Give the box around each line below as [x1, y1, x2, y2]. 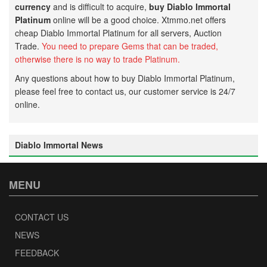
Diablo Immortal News [15, 139, 103, 151]
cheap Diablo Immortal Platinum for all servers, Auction [15, 27, 222, 39]
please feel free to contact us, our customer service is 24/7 [15, 85, 235, 97]
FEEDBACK [15, 247, 59, 259]
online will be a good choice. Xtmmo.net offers [51, 14, 226, 26]
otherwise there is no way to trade [15, 53, 145, 65]
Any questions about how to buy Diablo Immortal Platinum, [15, 72, 235, 84]
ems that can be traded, [128, 40, 218, 52]
